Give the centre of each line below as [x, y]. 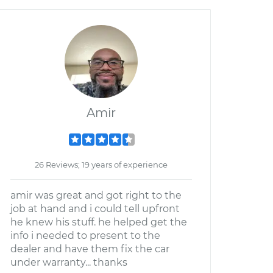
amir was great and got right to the [96, 195]
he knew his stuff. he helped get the [99, 222]
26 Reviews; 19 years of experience [101, 165]
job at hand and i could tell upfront [95, 209]
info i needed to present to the [85, 236]
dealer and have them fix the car [90, 249]
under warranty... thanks [69, 262]
